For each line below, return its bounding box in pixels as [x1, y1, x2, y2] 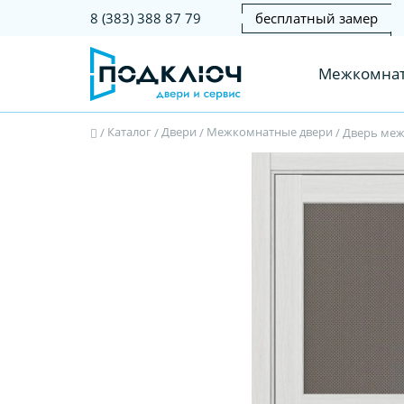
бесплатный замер [255, 8, 379, 27]
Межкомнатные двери [206, 124, 333, 141]
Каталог [106, 124, 151, 141]
